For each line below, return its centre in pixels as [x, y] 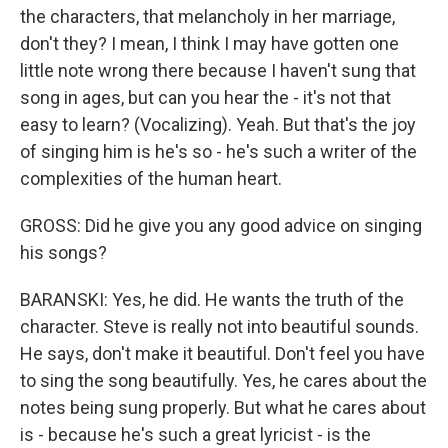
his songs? [63, 252]
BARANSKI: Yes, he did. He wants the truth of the [212, 299]
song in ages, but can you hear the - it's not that [205, 97]
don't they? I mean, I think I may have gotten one [209, 43]
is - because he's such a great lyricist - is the [195, 434]
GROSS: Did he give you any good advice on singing [221, 225]
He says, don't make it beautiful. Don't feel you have [222, 353]
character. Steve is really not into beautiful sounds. [219, 326]
